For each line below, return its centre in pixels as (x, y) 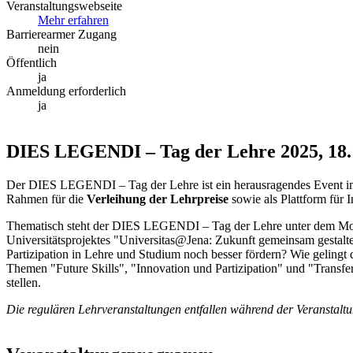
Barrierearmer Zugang (61, 34)
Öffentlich (32, 62)
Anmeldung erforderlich (66, 91)
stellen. (25, 282)
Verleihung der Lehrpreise (159, 199)
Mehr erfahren (73, 20)
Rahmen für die (46, 199)
